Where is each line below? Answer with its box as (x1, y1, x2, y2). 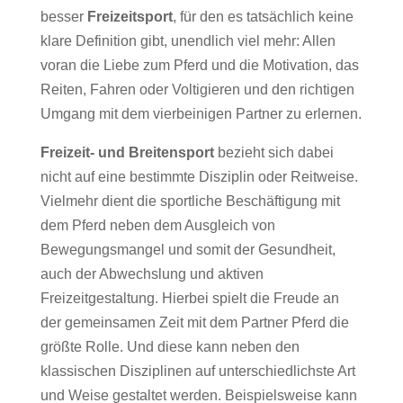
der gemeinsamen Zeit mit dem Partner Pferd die (40, 315, 349, 330)
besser (40, 9, 87, 24)
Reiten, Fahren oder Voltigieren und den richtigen (40, 82, 354, 97)
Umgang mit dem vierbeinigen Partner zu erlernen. (40, 106, 362, 121)
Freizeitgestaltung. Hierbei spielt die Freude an (40, 291, 339, 306)
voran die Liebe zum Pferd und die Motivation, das (40, 58, 359, 73)
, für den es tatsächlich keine (172, 9, 354, 24)
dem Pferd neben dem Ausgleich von (40, 218, 275, 233)
